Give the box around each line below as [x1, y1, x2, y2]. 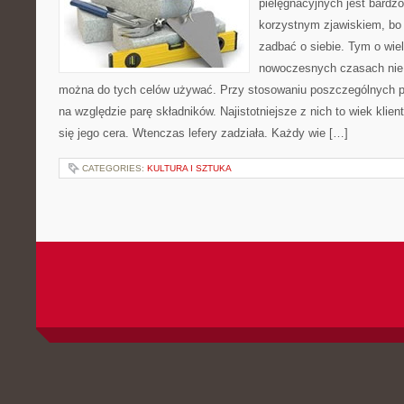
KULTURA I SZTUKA [147, 163, 232, 173]
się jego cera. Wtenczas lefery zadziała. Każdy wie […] [59, 126, 348, 140]
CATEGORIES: [82, 163, 147, 173]
